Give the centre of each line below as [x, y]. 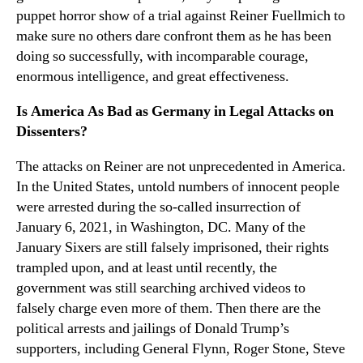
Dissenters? [52, 131]
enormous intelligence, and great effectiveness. [153, 76]
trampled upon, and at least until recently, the [147, 267]
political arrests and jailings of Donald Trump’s [153, 328]
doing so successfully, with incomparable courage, [162, 56]
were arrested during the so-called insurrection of [158, 207]
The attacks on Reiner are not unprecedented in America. [181, 166]
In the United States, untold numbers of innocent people [178, 186]
